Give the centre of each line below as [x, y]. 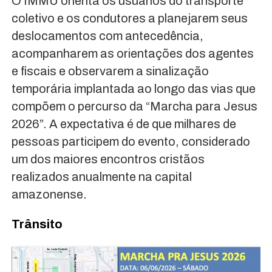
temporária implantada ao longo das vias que [133, 88]
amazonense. [49, 194]
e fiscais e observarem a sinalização [110, 71]
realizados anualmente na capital [101, 176]
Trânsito [37, 224]
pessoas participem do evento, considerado [131, 141]
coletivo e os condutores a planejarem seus [129, 18]
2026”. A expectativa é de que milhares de [124, 124]
